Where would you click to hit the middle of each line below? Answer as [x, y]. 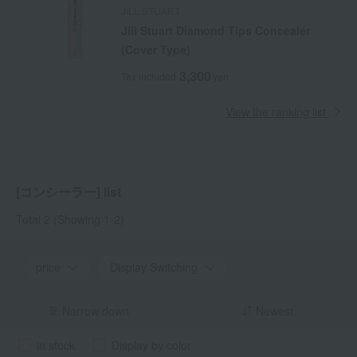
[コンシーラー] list [69, 192]
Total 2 [33, 219]
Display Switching [154, 267]
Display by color [151, 345]
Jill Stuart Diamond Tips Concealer [215, 30]
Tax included [148, 76]
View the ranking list [276, 112]
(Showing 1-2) [87, 219]
